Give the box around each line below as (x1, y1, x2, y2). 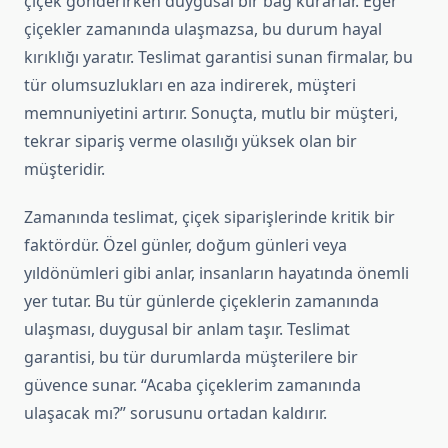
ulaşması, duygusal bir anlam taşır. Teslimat (24, 318, 350, 341)
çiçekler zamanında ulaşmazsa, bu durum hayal (24, 18, 382, 41)
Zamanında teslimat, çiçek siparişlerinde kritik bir (24, 206, 395, 229)
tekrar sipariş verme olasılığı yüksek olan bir (24, 130, 357, 153)
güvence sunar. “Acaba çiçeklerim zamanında (24, 374, 361, 397)
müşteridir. (24, 158, 105, 181)
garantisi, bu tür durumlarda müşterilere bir (24, 346, 358, 369)
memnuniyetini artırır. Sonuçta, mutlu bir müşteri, (24, 102, 398, 125)
